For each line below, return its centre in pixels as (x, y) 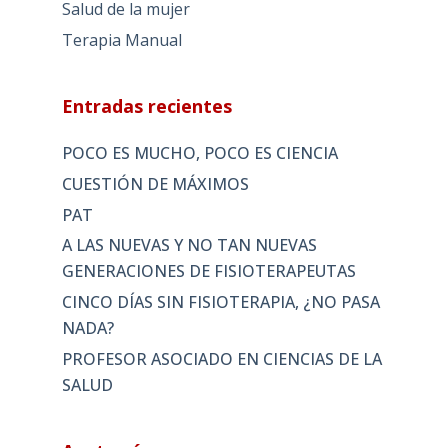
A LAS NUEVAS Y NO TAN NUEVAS (189, 245)
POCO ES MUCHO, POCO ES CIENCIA (199, 153)
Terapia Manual (121, 40)
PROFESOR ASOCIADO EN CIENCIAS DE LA (221, 359)
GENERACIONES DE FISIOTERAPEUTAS (208, 271)
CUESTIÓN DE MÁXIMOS (155, 183)
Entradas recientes (146, 106)
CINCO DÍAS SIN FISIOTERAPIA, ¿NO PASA (220, 302)
